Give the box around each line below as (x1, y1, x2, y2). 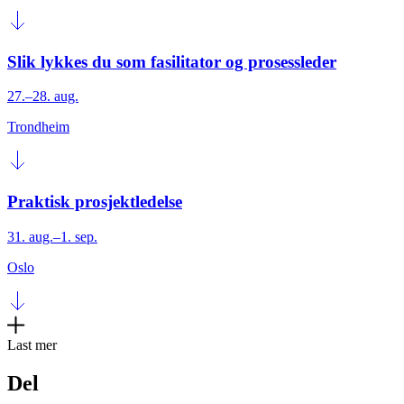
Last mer (7, 336, 57, 353)
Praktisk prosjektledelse (7, 191, 182, 211)
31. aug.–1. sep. (7, 228, 97, 244)
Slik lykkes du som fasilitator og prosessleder (7, 51, 336, 71)
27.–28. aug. (7, 88, 78, 105)
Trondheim (7, 119, 69, 135)
